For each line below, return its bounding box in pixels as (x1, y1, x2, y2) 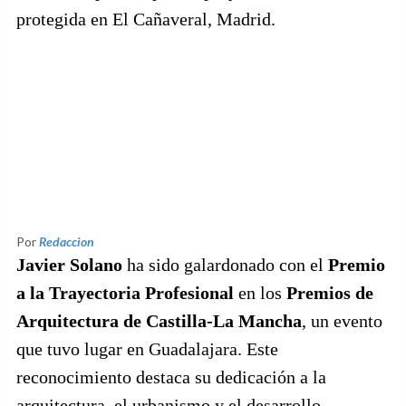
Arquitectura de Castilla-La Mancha (16, 311, 302, 332)
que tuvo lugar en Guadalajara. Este (16, 339, 278, 360)
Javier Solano (16, 255, 122, 275)
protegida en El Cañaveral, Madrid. (16, 9, 275, 30)
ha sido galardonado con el (122, 255, 328, 275)
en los (234, 283, 286, 304)
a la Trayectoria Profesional (16, 283, 234, 304)
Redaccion (39, 234, 94, 250)
